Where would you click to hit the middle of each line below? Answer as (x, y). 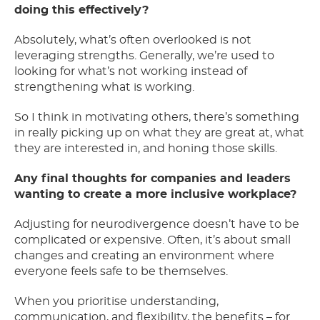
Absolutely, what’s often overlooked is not (133, 40)
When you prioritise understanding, (116, 302)
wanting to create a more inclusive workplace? (155, 195)
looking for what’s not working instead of (131, 72)
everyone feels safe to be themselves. (121, 272)
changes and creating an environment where (144, 256)
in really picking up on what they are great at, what (159, 133)
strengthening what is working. (104, 87)
